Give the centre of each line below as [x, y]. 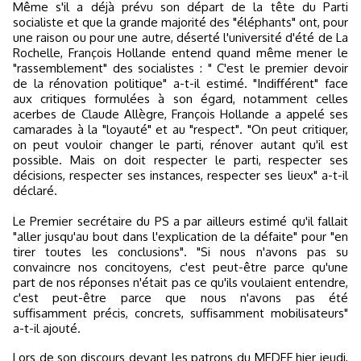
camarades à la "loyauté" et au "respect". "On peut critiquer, [180, 129]
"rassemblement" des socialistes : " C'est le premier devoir [180, 68]
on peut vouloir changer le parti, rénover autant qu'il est [180, 145]
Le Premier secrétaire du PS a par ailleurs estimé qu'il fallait [180, 221]
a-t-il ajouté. [47, 328]
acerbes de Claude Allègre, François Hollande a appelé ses [180, 114]
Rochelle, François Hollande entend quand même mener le [180, 53]
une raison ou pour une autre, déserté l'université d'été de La [180, 37]
